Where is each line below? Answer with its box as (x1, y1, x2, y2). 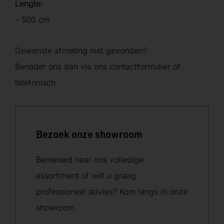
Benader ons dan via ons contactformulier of (15, 61, 180, 71)
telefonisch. (15, 77, 58, 87)
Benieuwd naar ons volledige (36, 154, 143, 164)
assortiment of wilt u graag (36, 170, 136, 180)
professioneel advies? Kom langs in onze (36, 186, 187, 196)
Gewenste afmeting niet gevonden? (15, 45, 147, 55)
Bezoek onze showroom (36, 127, 142, 140)
